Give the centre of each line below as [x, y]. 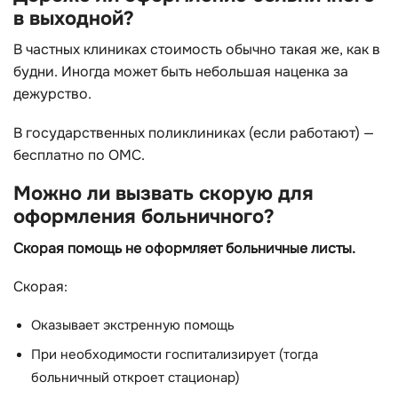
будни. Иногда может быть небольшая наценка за [181, 72]
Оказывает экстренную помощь [133, 325]
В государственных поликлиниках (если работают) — [194, 132]
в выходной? [74, 19]
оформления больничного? [144, 217]
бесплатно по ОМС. [79, 155]
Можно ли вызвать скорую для [163, 194]
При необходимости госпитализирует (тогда [175, 355]
